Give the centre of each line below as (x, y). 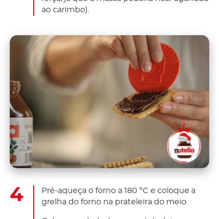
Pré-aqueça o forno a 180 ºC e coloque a (119, 190)
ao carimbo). (65, 10)
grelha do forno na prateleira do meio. (115, 202)
